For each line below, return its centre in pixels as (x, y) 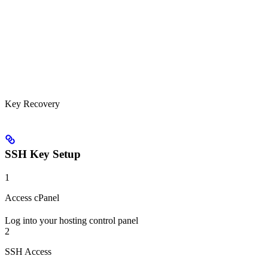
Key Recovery (32, 104)
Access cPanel (32, 197)
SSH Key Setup (43, 154)
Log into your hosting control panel (71, 220)
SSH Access (28, 251)
